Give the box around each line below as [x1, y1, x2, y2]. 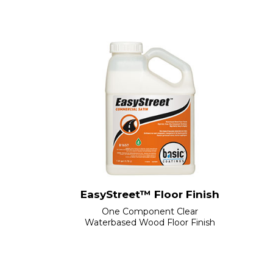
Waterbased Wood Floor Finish [84, 216, 215, 228]
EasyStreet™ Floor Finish [80, 188, 219, 200]
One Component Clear [101, 205, 198, 217]
